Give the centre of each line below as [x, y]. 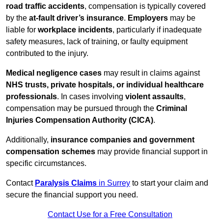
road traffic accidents [45, 6]
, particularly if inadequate [157, 30]
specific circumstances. [46, 164]
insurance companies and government [123, 140]
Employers [148, 18]
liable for [22, 30]
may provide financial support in [151, 152]
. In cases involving [91, 97]
